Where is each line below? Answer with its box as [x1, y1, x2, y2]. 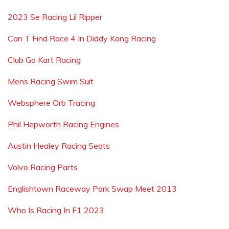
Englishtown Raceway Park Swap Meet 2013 [8, 184, 177, 194]
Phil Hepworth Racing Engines [8, 119, 119, 129]
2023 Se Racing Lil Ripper [8, 12, 102, 22]
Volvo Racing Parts [8, 162, 78, 172]
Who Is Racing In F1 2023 [8, 205, 104, 215]
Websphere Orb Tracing [8, 98, 95, 108]
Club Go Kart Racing [8, 55, 81, 65]
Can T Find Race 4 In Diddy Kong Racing [8, 33, 156, 43]
